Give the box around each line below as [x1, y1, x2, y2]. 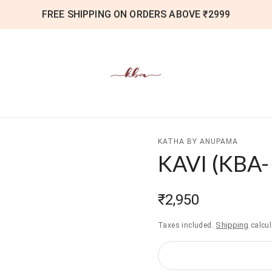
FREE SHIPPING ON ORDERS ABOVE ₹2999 [41, 8, 231, 20]
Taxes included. [158, 220, 214, 229]
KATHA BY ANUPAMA [158, 137, 238, 146]
